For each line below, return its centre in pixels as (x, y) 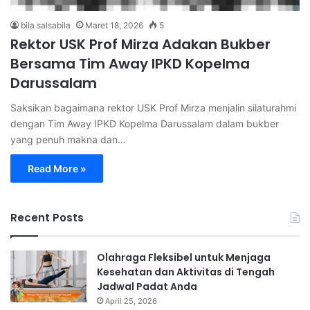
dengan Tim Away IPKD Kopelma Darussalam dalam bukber (145, 123)
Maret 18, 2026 (114, 25)
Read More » (57, 168)
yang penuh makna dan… (68, 139)
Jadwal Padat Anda (147, 286)
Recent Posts (47, 217)
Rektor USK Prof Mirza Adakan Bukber (140, 44)
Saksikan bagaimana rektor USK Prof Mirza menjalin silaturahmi (153, 107)
